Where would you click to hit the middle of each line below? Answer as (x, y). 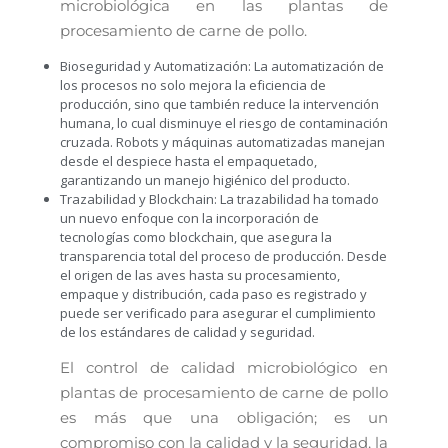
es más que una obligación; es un (224, 417)
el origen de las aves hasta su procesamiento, (200, 274)
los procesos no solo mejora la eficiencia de (193, 84)
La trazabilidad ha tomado (299, 198)
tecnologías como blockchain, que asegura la (196, 236)
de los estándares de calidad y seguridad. (187, 331)
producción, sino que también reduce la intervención (219, 103)
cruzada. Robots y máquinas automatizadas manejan (222, 141)
